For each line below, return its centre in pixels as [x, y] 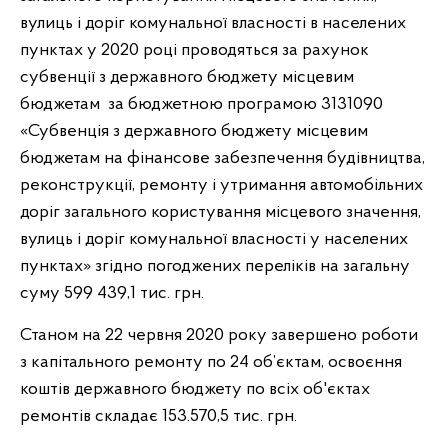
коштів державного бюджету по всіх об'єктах [195, 389]
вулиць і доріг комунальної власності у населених [214, 239]
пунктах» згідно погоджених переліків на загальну [215, 266]
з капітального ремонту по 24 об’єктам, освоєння [211, 362]
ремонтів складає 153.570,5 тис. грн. [158, 416]
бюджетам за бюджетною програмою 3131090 [201, 104]
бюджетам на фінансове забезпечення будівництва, [222, 158]
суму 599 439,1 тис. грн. [112, 293]
